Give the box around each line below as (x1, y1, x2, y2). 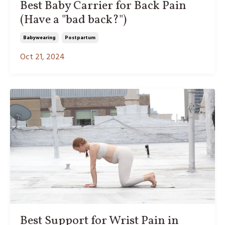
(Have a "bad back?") (20, 11, 127, 29)
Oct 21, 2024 (20, 50, 65, 64)
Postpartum (65, 33, 95, 42)
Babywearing (23, 33, 56, 42)
